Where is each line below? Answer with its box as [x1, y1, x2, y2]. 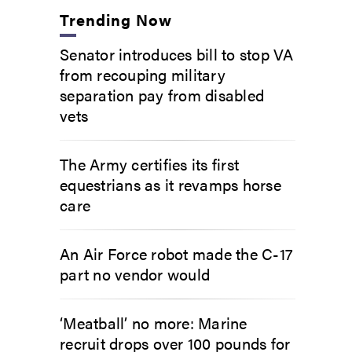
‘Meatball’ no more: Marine [60, 311, 247, 334]
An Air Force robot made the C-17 [60, 242, 293, 265]
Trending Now [60, 8, 173, 31]
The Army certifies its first [60, 152, 239, 175]
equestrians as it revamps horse [60, 173, 281, 196]
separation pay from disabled [60, 83, 264, 106]
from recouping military [60, 63, 225, 86]
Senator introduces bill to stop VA [60, 42, 294, 65]
